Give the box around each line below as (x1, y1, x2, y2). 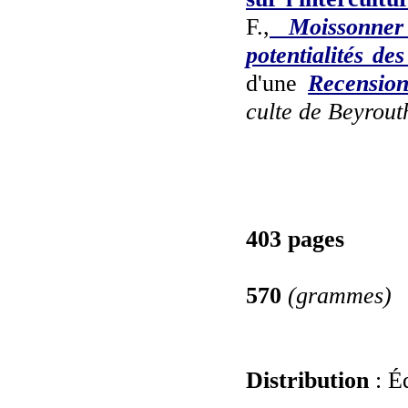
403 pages (246, 225, 344, 252)
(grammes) (288, 281, 392, 309)
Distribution (246, 366, 369, 393)
